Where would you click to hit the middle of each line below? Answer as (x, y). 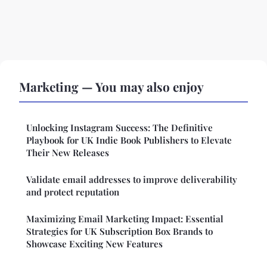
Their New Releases (68, 153)
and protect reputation (73, 192)
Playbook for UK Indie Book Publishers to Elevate (129, 140)
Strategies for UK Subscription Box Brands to (119, 232)
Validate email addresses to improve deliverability (132, 180)
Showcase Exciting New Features (94, 244)
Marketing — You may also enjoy (111, 87)
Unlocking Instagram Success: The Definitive (119, 128)
